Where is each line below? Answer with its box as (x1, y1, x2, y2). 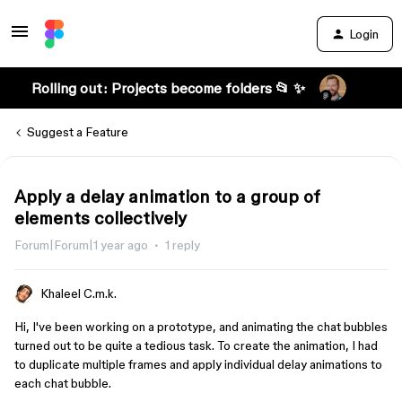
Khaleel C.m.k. (40, 286, 117, 301)
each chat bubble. (14, 376, 111, 390)
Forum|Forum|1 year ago (14, 238, 148, 252)
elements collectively (14, 208, 187, 228)
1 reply (165, 238, 200, 252)
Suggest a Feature (27, 125, 128, 139)
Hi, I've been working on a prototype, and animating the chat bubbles (14, 319, 388, 334)
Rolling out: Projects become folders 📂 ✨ (31, 80, 305, 96)
